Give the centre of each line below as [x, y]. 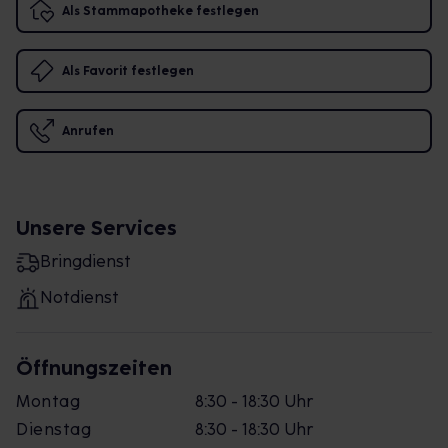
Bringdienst [85, 261]
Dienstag [53, 429]
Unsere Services [96, 228]
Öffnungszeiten [94, 368]
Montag [48, 401]
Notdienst [79, 297]
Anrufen [88, 131]
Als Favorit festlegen [128, 71]
